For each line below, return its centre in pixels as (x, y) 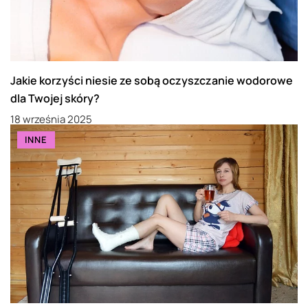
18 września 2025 (51, 119)
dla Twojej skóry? (55, 98)
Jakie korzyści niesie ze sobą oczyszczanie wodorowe (152, 80)
